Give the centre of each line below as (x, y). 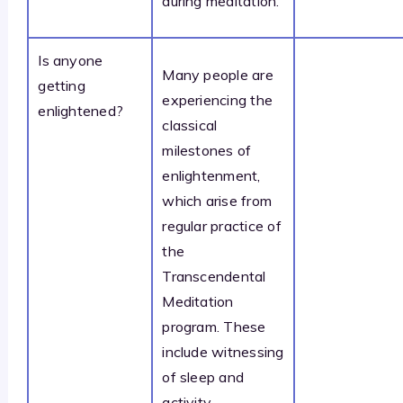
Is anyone (71, 60)
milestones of (207, 150)
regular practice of (222, 225)
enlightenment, (211, 175)
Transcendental (214, 276)
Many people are (218, 74)
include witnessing (223, 351)
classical (190, 125)
